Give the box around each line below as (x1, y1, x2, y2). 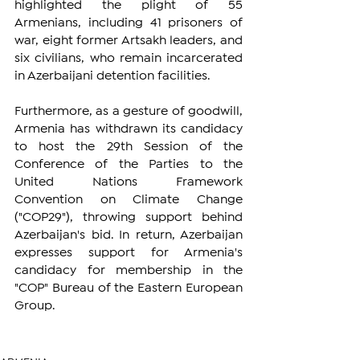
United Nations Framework (14, 176, 243, 187)
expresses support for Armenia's (14, 247, 243, 258)
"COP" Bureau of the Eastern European (14, 282, 243, 293)
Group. (14, 300, 55, 311)
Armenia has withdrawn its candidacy (14, 123, 243, 134)
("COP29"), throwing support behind (14, 211, 243, 223)
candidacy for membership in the (14, 264, 243, 276)
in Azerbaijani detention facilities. (14, 70, 210, 81)
